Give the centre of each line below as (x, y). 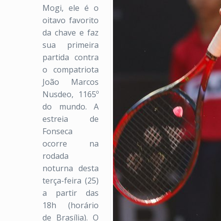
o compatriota (71, 70)
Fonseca (57, 131)
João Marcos (71, 82)
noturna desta (71, 168)
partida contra (71, 57)
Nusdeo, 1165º (71, 94)
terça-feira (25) (71, 181)
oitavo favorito (71, 20)
